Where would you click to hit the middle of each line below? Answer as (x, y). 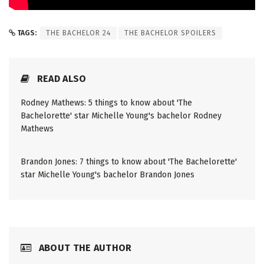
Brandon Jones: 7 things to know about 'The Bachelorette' (129, 162)
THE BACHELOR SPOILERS (170, 33)
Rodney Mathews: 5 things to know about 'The (106, 103)
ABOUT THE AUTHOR (84, 248)
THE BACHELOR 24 (78, 33)
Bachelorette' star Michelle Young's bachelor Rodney (121, 116)
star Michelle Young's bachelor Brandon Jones (108, 175)
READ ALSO (60, 79)
